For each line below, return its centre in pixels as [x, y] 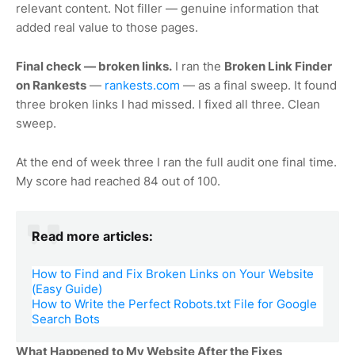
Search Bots [66, 319]
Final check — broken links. [94, 66]
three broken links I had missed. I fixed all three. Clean [168, 104]
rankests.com [142, 85]
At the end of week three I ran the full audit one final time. [176, 162]
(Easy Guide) [67, 288]
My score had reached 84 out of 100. [118, 181]
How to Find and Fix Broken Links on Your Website [173, 273]
